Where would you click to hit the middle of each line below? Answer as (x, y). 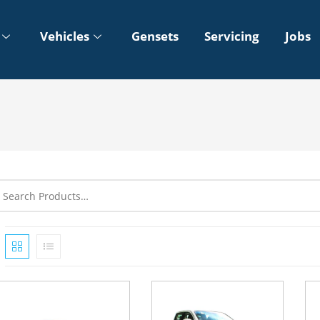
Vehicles (64, 36)
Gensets (155, 36)
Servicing (231, 36)
